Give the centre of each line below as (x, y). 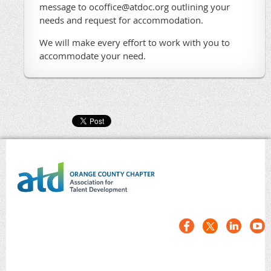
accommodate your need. (93, 56)
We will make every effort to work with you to (135, 43)
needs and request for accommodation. (121, 20)
